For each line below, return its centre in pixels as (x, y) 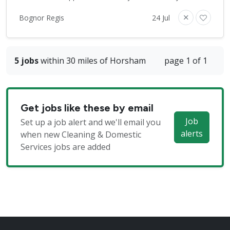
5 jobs (26, 61)
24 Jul (161, 17)
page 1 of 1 (186, 61)
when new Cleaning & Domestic (81, 135)
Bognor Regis (42, 17)
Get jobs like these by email (87, 108)
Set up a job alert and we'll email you (91, 122)
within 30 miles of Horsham (92, 61)
